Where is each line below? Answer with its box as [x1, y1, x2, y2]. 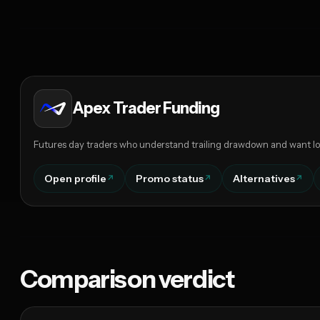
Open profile [44, 172, 106, 186]
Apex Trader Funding [72, 99, 220, 119]
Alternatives [233, 172, 295, 186]
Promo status [136, 172, 204, 186]
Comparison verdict [20, 264, 235, 295]
